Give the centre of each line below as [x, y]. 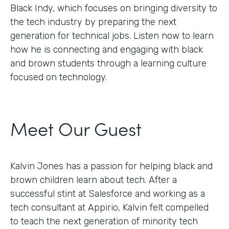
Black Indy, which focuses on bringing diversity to [114, 8]
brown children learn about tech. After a [94, 180]
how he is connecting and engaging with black [107, 49]
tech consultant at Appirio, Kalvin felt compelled [109, 207]
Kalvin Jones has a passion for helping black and [111, 166]
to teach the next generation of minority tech [104, 221]
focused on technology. [59, 77]
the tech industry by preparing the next [93, 22]
